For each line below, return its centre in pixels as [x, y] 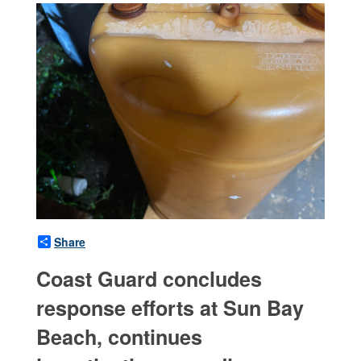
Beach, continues [119, 337]
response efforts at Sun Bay [170, 308]
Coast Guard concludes [149, 279]
